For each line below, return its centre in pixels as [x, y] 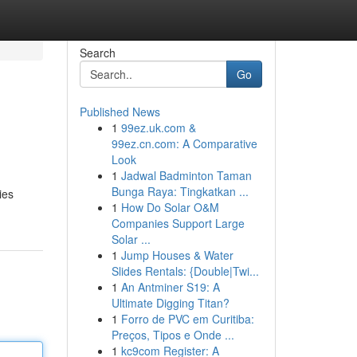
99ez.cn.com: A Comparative [184, 143]
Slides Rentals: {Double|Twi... [185, 271]
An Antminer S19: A [170, 287]
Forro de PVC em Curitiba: [187, 319]
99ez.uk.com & [158, 127]
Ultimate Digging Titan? [170, 303]
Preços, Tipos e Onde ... [173, 335]
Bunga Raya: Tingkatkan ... [180, 191]
